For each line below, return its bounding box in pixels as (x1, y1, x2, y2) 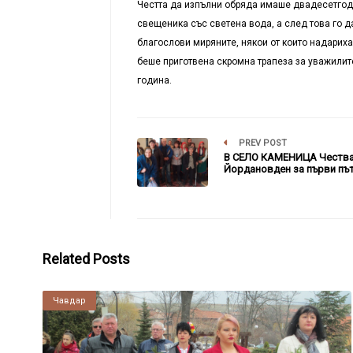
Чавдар (52, 295, 86, 306)
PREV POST (236, 137, 287, 148)
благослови (136, 36, 191, 48)
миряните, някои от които (190, 36, 310, 48)
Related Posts (42, 250, 130, 267)
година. (136, 74, 172, 86)
